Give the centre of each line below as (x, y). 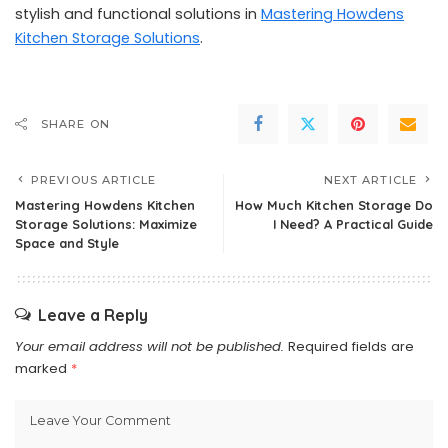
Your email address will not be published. (149, 346)
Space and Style (67, 243)
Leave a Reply (93, 315)
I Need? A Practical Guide (353, 224)
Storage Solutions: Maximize (106, 224)
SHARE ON (75, 124)
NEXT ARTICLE (370, 180)
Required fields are (351, 346)
